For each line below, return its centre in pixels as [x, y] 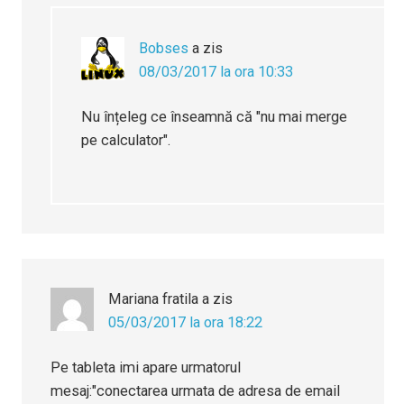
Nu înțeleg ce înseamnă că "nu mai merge [215, 117]
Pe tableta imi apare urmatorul [146, 368]
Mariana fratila [154, 299]
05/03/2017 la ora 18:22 [186, 323]
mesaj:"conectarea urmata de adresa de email [196, 391]
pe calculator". [126, 141]
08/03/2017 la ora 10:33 [216, 72]
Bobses [164, 49]
